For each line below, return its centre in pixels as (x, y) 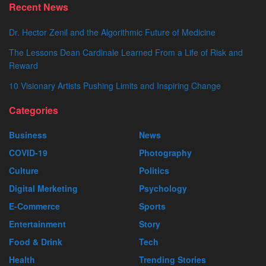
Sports (152, 206)
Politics (154, 170)
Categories (34, 110)
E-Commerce (34, 206)
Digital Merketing (43, 188)
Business (28, 134)
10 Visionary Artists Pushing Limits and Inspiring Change (115, 85)
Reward (23, 65)
